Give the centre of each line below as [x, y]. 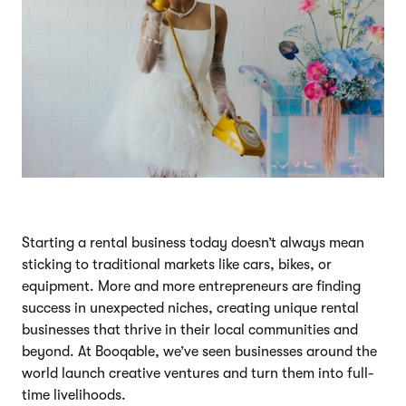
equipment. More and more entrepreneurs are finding [191, 286]
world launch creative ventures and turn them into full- [198, 373]
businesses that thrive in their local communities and [190, 329]
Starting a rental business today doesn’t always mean [193, 242]
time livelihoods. [74, 395]
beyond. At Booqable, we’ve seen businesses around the [199, 351]
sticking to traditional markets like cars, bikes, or [177, 264]
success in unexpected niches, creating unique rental [190, 308]
